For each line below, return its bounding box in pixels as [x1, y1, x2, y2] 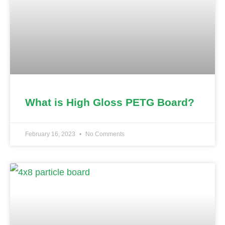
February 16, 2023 [25, 131, 77, 138]
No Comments [84, 131, 125, 138]
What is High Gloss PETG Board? [25, 96, 194, 108]
